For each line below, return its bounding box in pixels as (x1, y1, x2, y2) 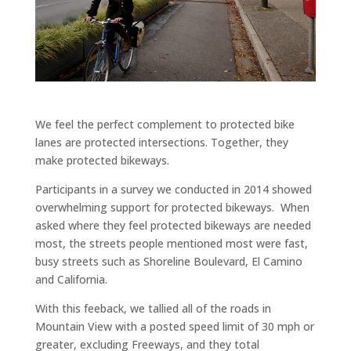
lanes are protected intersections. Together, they (34, 134, 288, 150)
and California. (34, 271, 107, 287)
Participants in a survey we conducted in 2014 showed (34, 181, 312, 197)
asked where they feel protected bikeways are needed (34, 217, 311, 233)
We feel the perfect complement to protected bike (34, 116, 295, 132)
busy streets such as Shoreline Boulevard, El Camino (34, 253, 302, 269)
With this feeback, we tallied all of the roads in (34, 300, 271, 316)
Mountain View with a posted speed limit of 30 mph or (34, 318, 314, 334)
